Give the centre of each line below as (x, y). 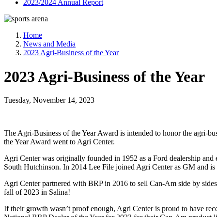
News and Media (49, 44)
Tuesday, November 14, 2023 (49, 100)
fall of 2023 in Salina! (37, 192)
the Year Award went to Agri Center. (59, 142)
